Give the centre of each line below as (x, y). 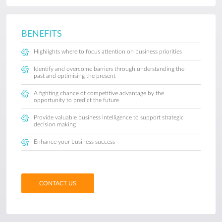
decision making (55, 125)
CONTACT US (58, 184)
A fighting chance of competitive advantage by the (99, 93)
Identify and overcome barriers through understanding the (109, 69)
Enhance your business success (75, 142)
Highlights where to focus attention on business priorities (108, 52)
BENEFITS (42, 34)
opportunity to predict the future (77, 100)
